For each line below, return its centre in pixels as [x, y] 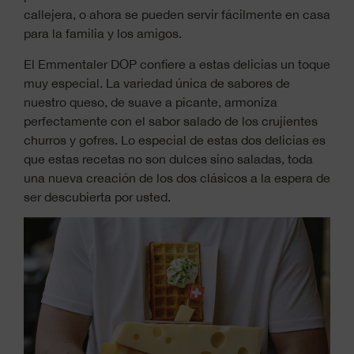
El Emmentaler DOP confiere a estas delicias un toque [177, 64]
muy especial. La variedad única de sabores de [157, 83]
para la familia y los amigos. [103, 34]
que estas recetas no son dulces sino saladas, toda [168, 158]
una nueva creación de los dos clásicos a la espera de [177, 177]
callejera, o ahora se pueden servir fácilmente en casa [177, 15]
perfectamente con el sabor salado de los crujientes [171, 121]
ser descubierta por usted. [97, 196]
